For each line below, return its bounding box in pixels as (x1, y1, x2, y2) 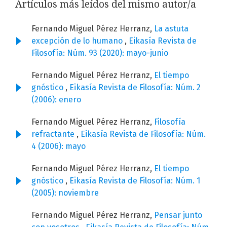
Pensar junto (154, 210, 202, 220)
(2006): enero (31, 95, 81, 105)
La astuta (154, 24, 188, 34)
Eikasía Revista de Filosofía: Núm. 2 (69, 83, 201, 93)
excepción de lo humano (31, 36, 125, 46)
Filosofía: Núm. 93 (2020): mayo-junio (31, 48, 168, 58)
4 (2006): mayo (31, 141, 86, 152)
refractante (31, 129, 77, 139)
